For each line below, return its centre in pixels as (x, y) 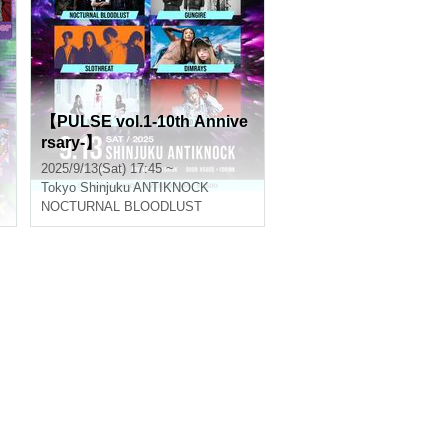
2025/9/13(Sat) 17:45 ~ (107, 168)
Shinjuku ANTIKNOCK (144, 187)
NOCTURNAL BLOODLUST (121, 206)
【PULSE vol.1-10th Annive (144, 121)
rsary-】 (71, 142)
